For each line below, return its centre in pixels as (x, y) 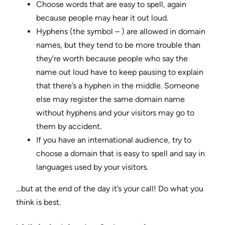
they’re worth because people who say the (112, 59)
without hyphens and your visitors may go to (115, 113)
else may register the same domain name (110, 99)
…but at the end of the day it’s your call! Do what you (110, 189)
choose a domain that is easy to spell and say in (121, 154)
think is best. (38, 202)
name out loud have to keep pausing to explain (120, 72)
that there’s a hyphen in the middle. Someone (118, 86)
